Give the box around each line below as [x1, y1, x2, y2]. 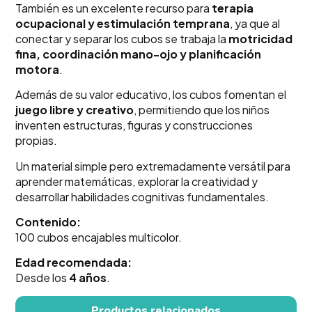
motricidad [228, 31, 293, 46]
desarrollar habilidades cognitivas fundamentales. [15, 189, 270, 204]
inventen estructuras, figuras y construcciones [15, 118, 253, 133]
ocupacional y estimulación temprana [15, 15, 231, 31]
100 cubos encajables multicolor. [15, 230, 182, 245]
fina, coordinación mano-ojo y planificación [15, 46, 262, 61]
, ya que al [230, 15, 281, 31]
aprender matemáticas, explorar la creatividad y [15, 173, 258, 189]
